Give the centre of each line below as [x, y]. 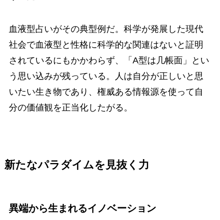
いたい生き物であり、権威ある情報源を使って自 [106, 92]
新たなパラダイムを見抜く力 [77, 165]
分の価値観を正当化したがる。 [70, 108]
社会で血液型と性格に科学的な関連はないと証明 [106, 45]
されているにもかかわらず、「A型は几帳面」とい [109, 61]
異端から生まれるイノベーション [82, 208]
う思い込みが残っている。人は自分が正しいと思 [106, 76]
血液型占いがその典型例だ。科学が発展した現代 [106, 29]
